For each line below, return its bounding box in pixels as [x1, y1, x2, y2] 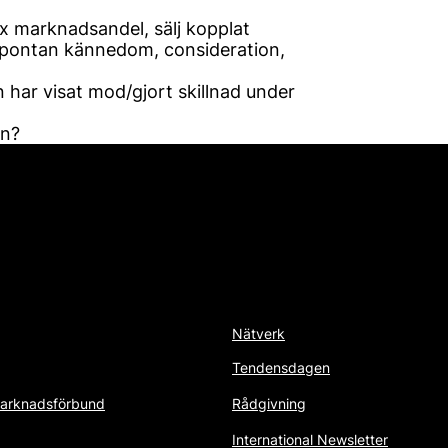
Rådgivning [232, 395, 306, 412]
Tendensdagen [232, 359, 330, 376]
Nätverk [232, 325, 285, 342]
